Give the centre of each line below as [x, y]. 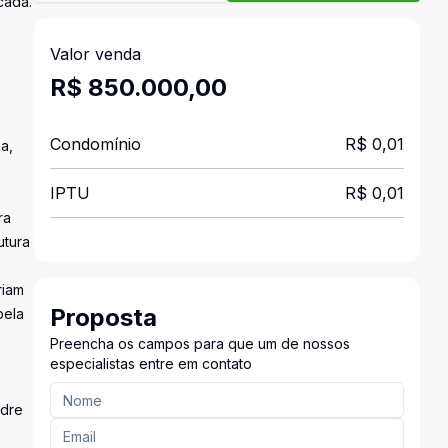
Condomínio [95, 144]
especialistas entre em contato [150, 363]
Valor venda [95, 54]
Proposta [103, 317]
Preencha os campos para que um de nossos [199, 343]
